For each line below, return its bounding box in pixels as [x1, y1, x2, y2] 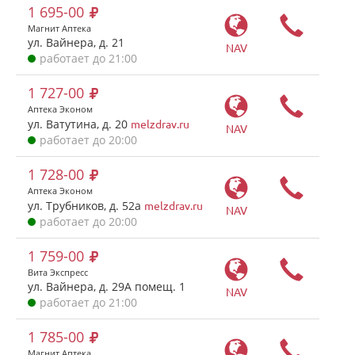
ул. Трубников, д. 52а [28, 198, 144, 213]
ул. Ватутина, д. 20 [28, 116, 131, 132]
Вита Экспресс [28, 266, 88, 278]
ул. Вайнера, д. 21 [28, 35, 124, 50]
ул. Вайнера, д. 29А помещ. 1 [28, 279, 185, 294]
